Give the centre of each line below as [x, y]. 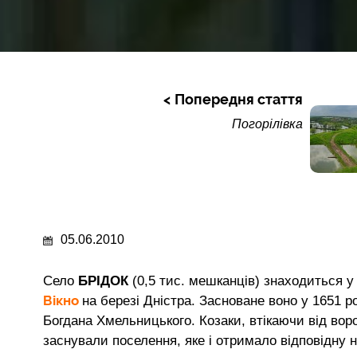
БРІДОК [105, 280]
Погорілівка [268, 124]
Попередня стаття [239, 99]
